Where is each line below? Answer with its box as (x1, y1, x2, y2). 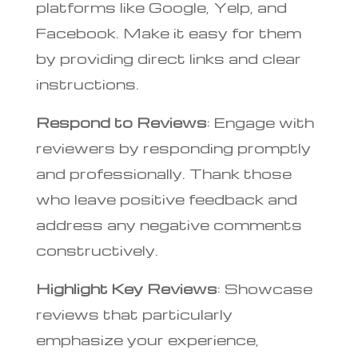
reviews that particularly (35, 304, 233, 323)
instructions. (35, 74, 139, 93)
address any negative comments (35, 214, 302, 233)
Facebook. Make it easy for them (35, 22, 301, 42)
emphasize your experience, (35, 329, 259, 348)
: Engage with (206, 112, 314, 131)
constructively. (35, 240, 158, 259)
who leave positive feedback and (35, 189, 297, 208)
